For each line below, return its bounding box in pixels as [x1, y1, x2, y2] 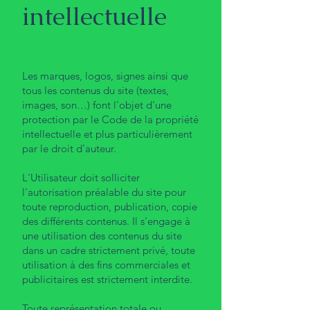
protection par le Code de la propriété [22, 112, 199, 126]
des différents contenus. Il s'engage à [22, 214, 190, 228]
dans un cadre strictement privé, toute [22, 243, 195, 257]
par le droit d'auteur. [22, 141, 116, 155]
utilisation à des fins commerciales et [22, 257, 190, 271]
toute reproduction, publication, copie [22, 199, 197, 213]
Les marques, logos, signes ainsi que [22, 69, 188, 82]
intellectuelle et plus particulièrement [22, 127, 192, 140]
